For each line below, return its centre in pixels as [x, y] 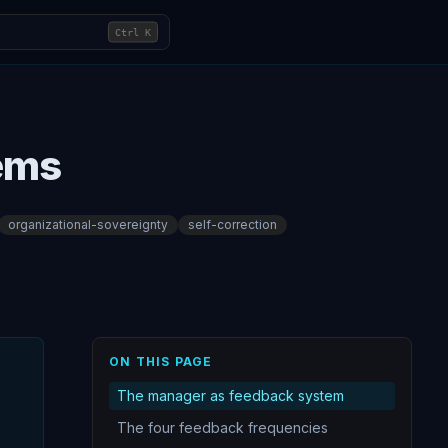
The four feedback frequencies [222, 427]
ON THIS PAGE [161, 361]
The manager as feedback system [230, 395]
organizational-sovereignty [88, 224]
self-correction [232, 224]
